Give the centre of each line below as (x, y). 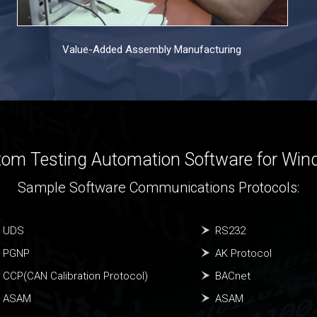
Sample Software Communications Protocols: (158, 188)
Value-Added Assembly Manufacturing (152, 50)
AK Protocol (243, 253)
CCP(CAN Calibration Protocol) (75, 276)
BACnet (233, 276)
